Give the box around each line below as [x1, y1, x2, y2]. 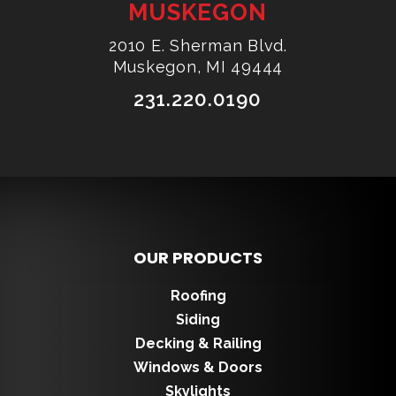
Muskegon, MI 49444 [112, 57, 284, 77]
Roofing [170, 286, 226, 304]
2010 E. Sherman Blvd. [109, 36, 287, 56]
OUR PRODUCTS [133, 246, 263, 269]
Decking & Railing [134, 334, 262, 352]
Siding [176, 310, 220, 328]
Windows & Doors [133, 358, 263, 376]
